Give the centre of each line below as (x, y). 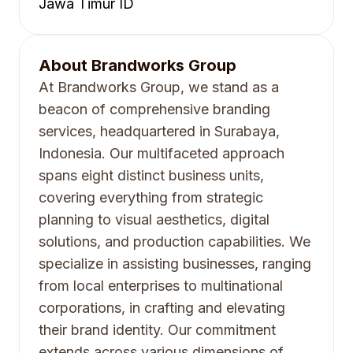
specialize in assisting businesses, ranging (175, 264)
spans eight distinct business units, (151, 175)
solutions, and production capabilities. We (175, 242)
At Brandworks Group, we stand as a (159, 87)
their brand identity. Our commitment (157, 330)
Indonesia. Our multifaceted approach (162, 153)
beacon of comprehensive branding (154, 109)
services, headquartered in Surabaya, (159, 131)
